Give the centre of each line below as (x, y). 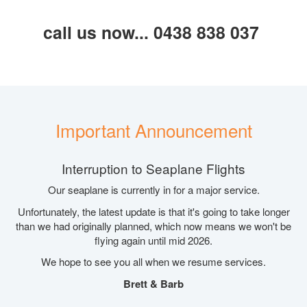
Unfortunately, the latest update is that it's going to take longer (153, 211)
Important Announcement (153, 130)
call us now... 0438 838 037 (153, 32)
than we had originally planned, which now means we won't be (153, 225)
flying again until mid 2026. (153, 240)
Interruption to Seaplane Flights (153, 168)
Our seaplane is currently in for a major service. (153, 189)
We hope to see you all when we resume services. (153, 261)
